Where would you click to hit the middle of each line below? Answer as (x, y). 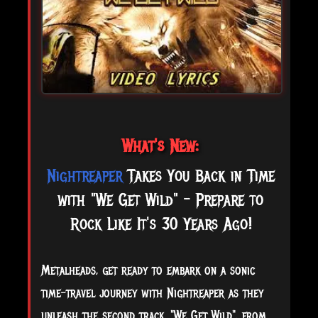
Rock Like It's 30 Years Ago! (160, 223)
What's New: (160, 145)
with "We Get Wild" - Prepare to (160, 199)
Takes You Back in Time (198, 175)
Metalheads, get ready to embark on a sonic (148, 270)
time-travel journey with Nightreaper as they (152, 293)
